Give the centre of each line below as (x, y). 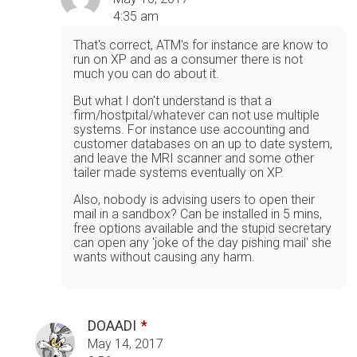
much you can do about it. (146, 73)
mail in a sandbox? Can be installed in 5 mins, (198, 214)
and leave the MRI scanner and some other (194, 158)
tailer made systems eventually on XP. (178, 172)
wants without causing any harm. (164, 257)
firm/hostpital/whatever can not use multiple (196, 115)
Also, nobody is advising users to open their (194, 199)
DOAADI (112, 325)
